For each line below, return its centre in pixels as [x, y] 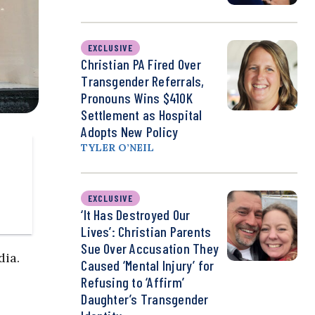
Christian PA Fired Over [141, 64]
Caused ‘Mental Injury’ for [148, 265]
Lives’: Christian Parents [146, 232]
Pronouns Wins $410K [137, 98]
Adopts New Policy [130, 132]
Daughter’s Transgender [145, 299]
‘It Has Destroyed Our [136, 215]
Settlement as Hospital [142, 115]
